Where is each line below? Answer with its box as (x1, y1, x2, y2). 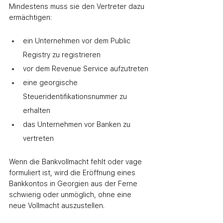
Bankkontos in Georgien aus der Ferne (9, 180, 139, 188)
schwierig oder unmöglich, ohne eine (9, 191, 133, 199)
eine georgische (23, 79, 80, 87)
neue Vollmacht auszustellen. (9, 202, 105, 210)
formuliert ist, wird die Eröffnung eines (9, 169, 137, 177)
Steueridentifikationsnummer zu (23, 93, 129, 101)
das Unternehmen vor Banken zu (23, 120, 132, 128)
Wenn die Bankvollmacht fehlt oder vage (9, 158, 144, 166)
